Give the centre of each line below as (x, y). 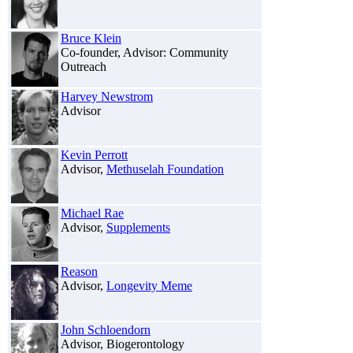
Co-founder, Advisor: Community (145, 52)
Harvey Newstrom (107, 96)
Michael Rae (92, 213)
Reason (79, 271)
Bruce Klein (91, 38)
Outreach (84, 66)
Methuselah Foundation (165, 169)
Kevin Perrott (94, 154)
